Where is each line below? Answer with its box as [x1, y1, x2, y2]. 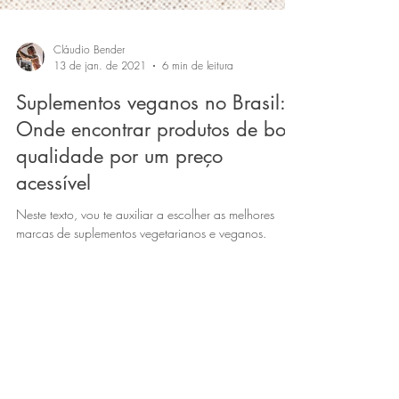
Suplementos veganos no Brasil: [16, 170, 285, 195]
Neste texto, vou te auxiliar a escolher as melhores [16, 286, 274, 303]
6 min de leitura [162, 138, 233, 153]
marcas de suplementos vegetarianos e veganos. [16, 305, 266, 322]
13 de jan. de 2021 [53, 138, 146, 153]
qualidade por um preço [16, 224, 223, 248]
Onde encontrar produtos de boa [16, 197, 297, 222]
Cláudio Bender [53, 122, 125, 137]
